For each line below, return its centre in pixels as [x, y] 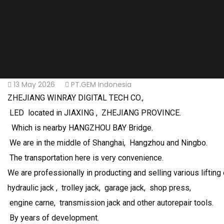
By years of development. [53, 217]
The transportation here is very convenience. [85, 157]
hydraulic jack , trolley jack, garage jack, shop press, [99, 187]
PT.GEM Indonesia [101, 84]
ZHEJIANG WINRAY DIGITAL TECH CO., [75, 97]
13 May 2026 [34, 84]
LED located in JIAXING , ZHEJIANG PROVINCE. [94, 112]
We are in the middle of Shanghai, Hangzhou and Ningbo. [107, 142]
